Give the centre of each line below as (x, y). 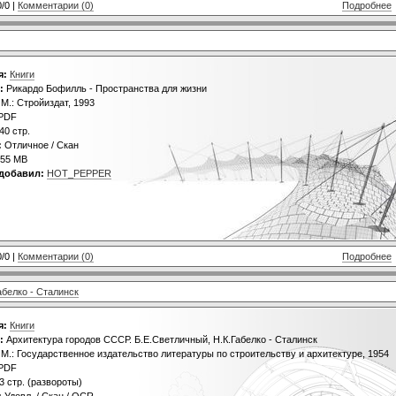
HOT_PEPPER (79, 174)
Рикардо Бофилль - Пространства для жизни (105, 89)
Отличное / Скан (40, 145)
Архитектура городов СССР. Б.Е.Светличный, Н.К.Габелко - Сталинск (160, 339)
